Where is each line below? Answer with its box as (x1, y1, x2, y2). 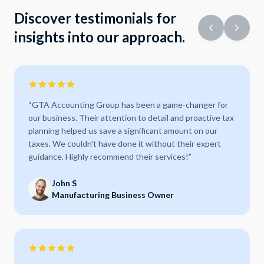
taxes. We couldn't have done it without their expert (28, 138, 221, 148)
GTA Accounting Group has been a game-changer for (32, 100, 228, 110)
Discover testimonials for (14, 9, 176, 27)
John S (52, 178, 77, 188)
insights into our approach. (14, 28, 185, 45)
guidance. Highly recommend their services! (28, 151, 189, 161)
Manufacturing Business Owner (52, 190, 174, 200)
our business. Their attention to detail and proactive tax (28, 113, 234, 123)
